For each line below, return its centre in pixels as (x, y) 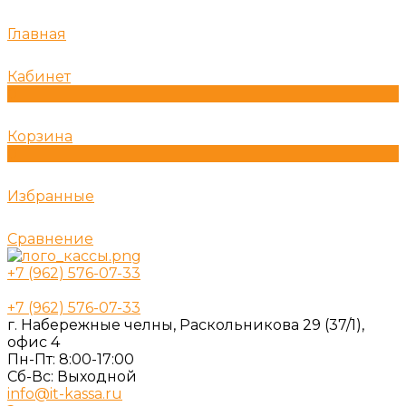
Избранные (51, 196)
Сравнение (50, 239)
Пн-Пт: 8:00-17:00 (71, 359)
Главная (37, 34)
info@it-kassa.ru (65, 394)
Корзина (40, 136)
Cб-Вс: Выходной (72, 377)
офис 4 (34, 342)
